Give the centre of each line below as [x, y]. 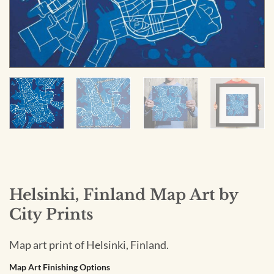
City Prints [51, 214]
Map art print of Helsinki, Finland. [89, 245]
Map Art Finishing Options [60, 267]
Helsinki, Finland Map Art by [124, 195]
